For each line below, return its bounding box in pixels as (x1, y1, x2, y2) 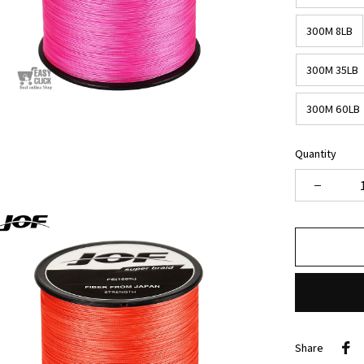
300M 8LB (305, 23, 353, 38)
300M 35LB (305, 62, 358, 77)
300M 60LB (305, 101, 360, 116)
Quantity (294, 146, 336, 161)
